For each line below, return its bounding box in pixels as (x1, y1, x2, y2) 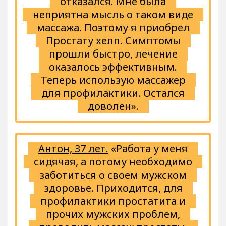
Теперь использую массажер (40, 73, 186, 87)
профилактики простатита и (40, 194, 186, 208)
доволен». (87, 99, 139, 114)
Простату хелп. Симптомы (45, 34, 181, 48)
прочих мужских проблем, (46, 207, 180, 221)
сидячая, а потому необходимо (34, 155, 192, 169)
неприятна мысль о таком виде (33, 8, 193, 22)
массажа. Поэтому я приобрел (36, 21, 190, 35)
